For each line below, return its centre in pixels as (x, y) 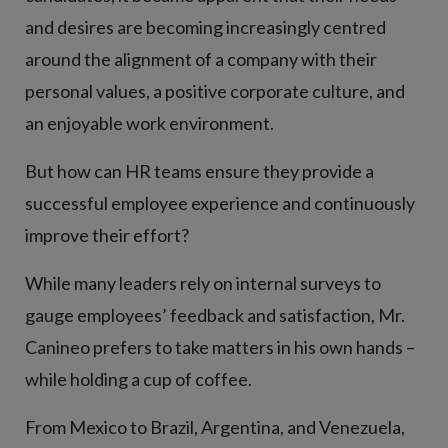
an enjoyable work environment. (149, 122)
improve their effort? (107, 234)
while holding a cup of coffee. (138, 378)
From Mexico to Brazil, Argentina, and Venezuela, (215, 426)
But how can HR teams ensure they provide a (199, 170)
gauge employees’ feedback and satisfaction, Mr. (215, 314)
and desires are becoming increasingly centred (205, 26)
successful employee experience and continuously (220, 202)
